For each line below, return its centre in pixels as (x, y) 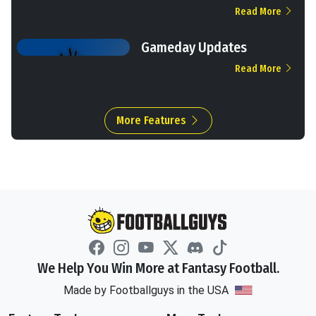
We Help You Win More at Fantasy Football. (158, 268)
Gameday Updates (194, 47)
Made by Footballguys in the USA (147, 291)
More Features (152, 120)
